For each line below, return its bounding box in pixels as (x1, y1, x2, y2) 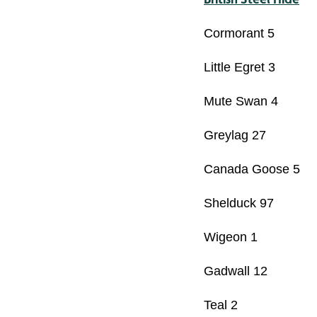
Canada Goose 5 (204, 162, 300, 177)
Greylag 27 (204, 128, 266, 143)
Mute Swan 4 (204, 94, 278, 109)
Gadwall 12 (204, 264, 267, 279)
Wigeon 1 (204, 230, 258, 245)
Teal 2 (204, 298, 238, 313)
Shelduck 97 (204, 196, 274, 211)
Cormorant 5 (204, 26, 275, 41)
